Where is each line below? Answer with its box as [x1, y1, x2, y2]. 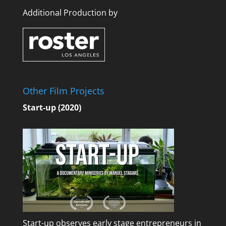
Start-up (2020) [22, 102, 81, 114]
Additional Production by [22, 7, 118, 19]
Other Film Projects [22, 85, 104, 97]
